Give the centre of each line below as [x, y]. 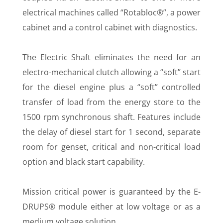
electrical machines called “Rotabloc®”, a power [111, 13]
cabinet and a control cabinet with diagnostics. [110, 28]
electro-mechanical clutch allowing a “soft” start [111, 72]
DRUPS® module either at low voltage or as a [111, 207]
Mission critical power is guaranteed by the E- [111, 192]
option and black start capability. [84, 162]
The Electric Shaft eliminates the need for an [111, 57]
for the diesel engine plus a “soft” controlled [111, 87]
